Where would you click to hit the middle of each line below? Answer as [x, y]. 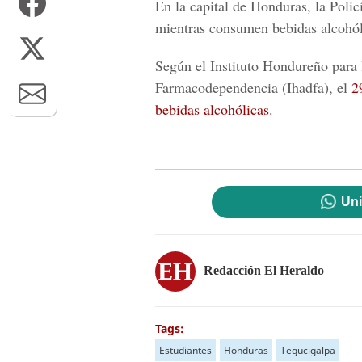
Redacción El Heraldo [264, 270]
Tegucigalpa [308, 350]
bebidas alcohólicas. [214, 109]
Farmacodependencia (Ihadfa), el [253, 87]
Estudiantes [185, 350]
